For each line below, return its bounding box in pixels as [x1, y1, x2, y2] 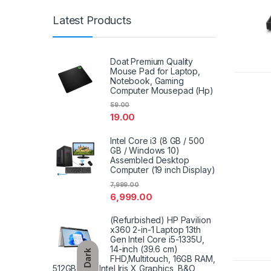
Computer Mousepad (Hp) [110, 85, 214, 96]
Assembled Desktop [110, 155, 189, 166]
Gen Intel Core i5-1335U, [110, 234, 204, 245]
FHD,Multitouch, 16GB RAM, [110, 253, 215, 264]
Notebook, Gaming [110, 75, 184, 86]
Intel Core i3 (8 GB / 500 [110, 135, 204, 146]
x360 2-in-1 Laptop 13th [110, 224, 201, 235]
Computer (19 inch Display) [110, 165, 215, 175]
